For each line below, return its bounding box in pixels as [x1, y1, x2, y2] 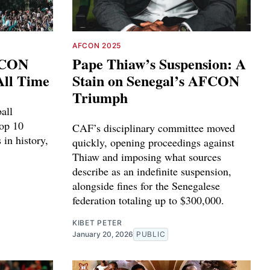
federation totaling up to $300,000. [72, 192, 224, 207]
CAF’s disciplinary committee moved [72, 120, 235, 135]
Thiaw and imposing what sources [72, 149, 221, 164]
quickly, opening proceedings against [72, 134, 234, 149]
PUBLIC [136, 229, 166, 239]
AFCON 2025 [72, 40, 121, 50]
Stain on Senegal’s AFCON [72, 69, 239, 91]
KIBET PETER [72, 218, 122, 227]
